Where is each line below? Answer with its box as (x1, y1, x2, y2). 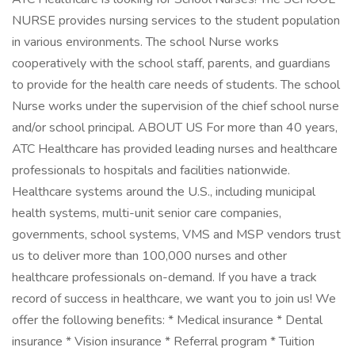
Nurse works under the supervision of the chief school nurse (12, 97, 339, 115)
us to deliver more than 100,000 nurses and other (12, 247, 287, 265)
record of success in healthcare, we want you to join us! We (12, 290, 336, 307)
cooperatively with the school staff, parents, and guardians (12, 55, 330, 72)
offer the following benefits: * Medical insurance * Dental (12, 311, 323, 329)
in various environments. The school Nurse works (12, 33, 279, 51)
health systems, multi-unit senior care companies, (12, 204, 281, 222)
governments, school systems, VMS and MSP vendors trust (12, 226, 341, 243)
